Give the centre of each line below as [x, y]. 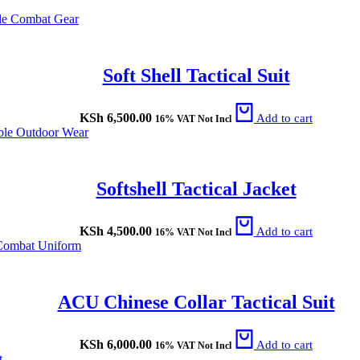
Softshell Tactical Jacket [196, 189]
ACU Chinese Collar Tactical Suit [196, 302]
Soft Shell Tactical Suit [196, 76]
